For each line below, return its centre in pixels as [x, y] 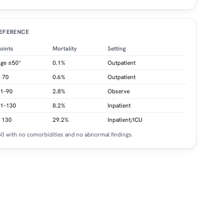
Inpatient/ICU [125, 120]
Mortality [64, 49]
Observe [118, 91]
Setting [116, 49]
